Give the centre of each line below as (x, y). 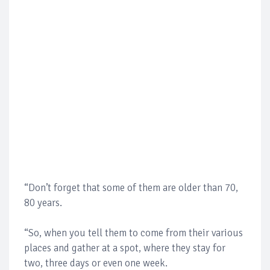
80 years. (43, 202)
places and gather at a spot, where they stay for (125, 248)
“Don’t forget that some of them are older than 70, (131, 187)
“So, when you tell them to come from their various (133, 233)
